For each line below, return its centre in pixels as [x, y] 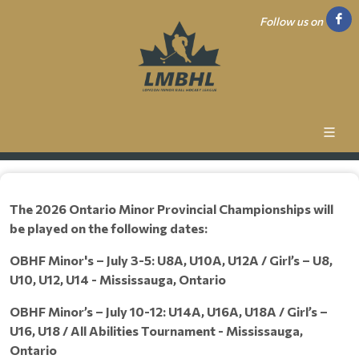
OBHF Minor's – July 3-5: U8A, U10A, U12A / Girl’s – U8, [171, 260]
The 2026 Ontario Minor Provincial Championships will [171, 208]
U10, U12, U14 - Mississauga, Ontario [118, 279]
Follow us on [291, 21]
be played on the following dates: [109, 228]
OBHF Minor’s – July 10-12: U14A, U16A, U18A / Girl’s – [169, 311]
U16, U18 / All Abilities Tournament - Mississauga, [156, 330]
